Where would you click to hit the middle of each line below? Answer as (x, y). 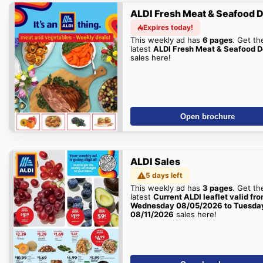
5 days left (164, 175)
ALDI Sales (155, 161)
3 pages (217, 188)
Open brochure (208, 116)
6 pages (217, 40)
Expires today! (168, 27)
